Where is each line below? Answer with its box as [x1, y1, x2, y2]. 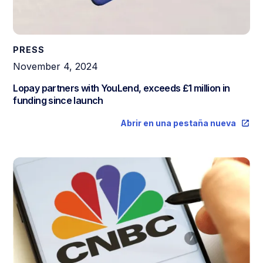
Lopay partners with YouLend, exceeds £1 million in [13, 82, 230, 95]
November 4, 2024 [13, 60, 99, 73]
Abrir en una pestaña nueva [120, 118, 236, 129]
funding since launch [13, 95, 103, 107]
